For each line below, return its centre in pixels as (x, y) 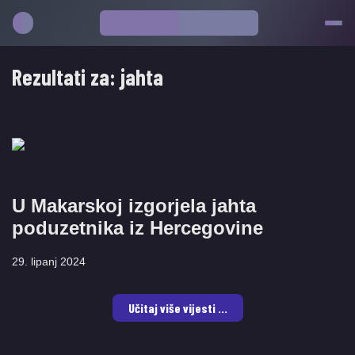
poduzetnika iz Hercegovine (137, 228)
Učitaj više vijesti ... (177, 308)
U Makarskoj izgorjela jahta (134, 206)
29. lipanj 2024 (49, 261)
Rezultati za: (66, 77)
